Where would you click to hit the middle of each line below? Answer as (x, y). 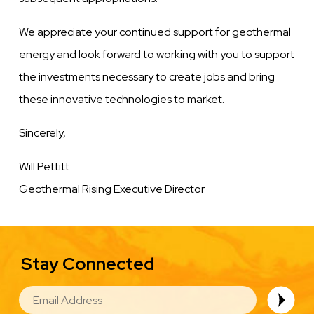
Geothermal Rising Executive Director (112, 189)
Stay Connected (87, 264)
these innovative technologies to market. (122, 100)
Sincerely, (43, 133)
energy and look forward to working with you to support (157, 55)
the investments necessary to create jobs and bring (147, 77)
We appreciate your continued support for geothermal (155, 32)
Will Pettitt (45, 167)
